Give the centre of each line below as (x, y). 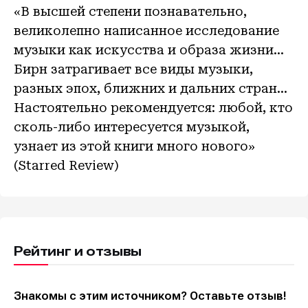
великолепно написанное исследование (146, 31)
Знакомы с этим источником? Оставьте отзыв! (150, 296)
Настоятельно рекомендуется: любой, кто (153, 108)
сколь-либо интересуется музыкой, (132, 127)
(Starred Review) (66, 166)
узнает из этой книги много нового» (134, 146)
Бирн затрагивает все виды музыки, (133, 69)
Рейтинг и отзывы (78, 252)
